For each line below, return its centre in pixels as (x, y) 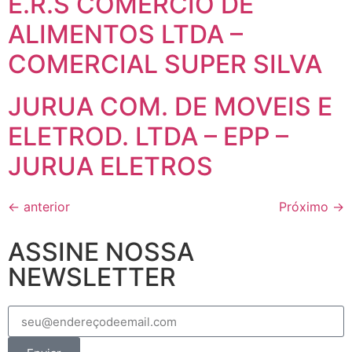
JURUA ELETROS (110, 166)
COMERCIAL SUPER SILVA (165, 64)
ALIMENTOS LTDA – (125, 34)
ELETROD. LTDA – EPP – (148, 136)
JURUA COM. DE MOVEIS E (170, 106)
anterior (45, 207)
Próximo (306, 207)
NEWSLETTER (92, 277)
